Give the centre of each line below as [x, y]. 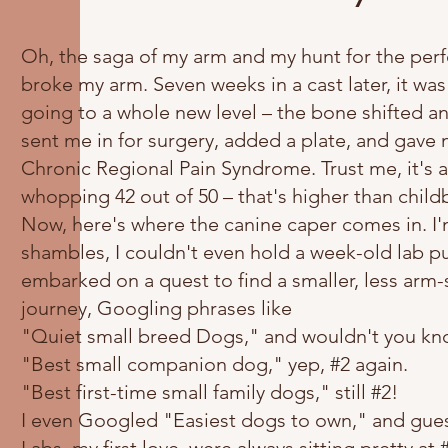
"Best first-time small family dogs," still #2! [209, 392]
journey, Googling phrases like [156, 308]
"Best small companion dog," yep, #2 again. [214, 364]
